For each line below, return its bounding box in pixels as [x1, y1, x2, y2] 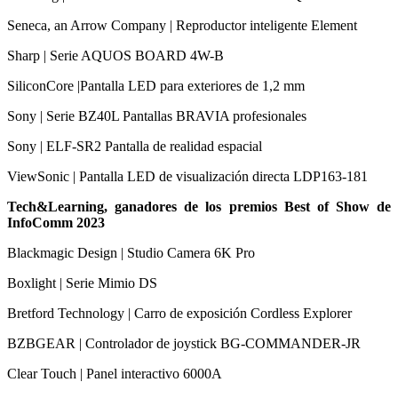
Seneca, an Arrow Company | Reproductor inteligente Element [7, 17, 357, 33]
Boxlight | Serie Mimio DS [7, 275, 157, 291]
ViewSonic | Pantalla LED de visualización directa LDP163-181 [7, 168, 368, 184]
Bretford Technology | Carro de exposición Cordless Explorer [7, 305, 352, 321]
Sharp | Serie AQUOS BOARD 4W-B [7, 47, 224, 63]
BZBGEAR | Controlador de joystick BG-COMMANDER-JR [7, 335, 361, 351]
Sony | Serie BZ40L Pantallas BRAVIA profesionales [7, 107, 306, 123]
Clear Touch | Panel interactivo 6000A [7, 365, 222, 381]
